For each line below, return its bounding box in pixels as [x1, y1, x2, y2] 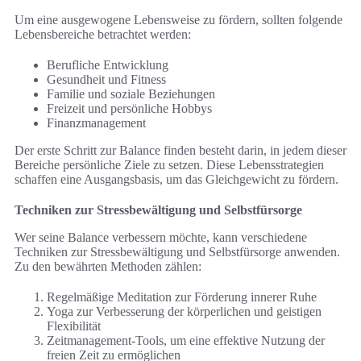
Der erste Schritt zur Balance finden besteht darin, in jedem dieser [15, 143, 346, 158]
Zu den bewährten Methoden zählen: [15, 259, 201, 274]
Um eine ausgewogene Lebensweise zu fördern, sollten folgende [15, 13, 342, 27]
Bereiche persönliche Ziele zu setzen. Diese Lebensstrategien [15, 158, 324, 172]
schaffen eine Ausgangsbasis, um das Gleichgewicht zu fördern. [15, 172, 338, 187]
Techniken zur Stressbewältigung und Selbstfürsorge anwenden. [15, 245, 340, 259]
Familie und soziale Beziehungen [47, 87, 215, 102]
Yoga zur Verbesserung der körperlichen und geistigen [47, 305, 322, 319]
